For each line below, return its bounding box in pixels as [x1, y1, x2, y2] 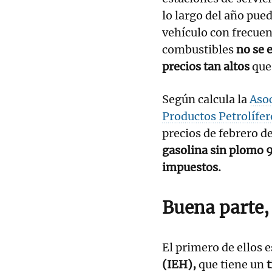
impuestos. [162, 160, 221, 174]
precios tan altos [162, 59, 252, 73]
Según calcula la [162, 92, 250, 106]
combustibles [162, 42, 236, 56]
